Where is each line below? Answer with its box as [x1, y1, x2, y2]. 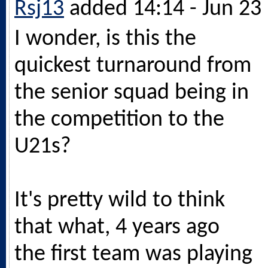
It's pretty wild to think [14, 189, 225, 212]
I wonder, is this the [14, 28, 196, 50]
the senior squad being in [14, 81, 249, 104]
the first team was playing [14, 243, 252, 266]
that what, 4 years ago [14, 216, 220, 239]
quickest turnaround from [14, 54, 251, 77]
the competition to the [14, 108, 224, 131]
